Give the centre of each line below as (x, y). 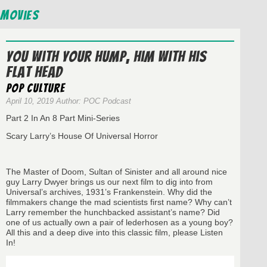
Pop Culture (35, 89)
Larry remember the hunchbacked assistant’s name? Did (113, 212)
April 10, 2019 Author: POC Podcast (69, 101)
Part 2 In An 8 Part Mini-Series (63, 118)
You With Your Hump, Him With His (106, 57)
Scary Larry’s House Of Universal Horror (82, 136)
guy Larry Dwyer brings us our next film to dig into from (109, 182)
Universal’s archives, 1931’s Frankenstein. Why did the (109, 192)
